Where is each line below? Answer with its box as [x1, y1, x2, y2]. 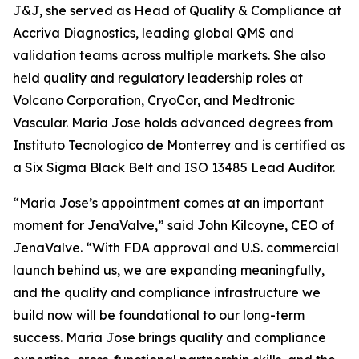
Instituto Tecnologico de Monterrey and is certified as [13, 137, 345, 153]
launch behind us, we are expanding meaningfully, [13, 262, 325, 278]
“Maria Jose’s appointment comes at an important [13, 195, 324, 211]
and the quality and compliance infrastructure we [13, 284, 321, 301]
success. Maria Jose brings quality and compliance [13, 329, 326, 345]
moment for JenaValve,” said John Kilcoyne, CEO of [13, 217, 334, 233]
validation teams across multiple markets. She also [13, 47, 325, 63]
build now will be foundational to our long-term [13, 307, 305, 323]
